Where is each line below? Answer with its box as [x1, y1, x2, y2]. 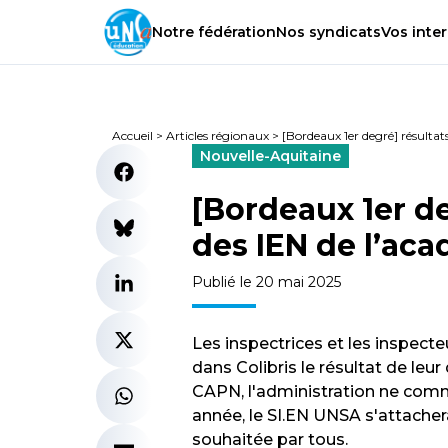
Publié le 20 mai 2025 [192, 273, 341, 291]
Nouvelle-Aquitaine [200, 147, 341, 165]
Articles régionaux [166, 128, 269, 143]
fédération [194, 23, 276, 42]
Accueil [112, 128, 153, 143]
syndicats [305, 23, 381, 42]
